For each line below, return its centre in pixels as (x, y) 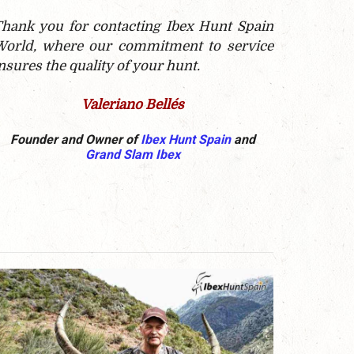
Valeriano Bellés (133, 105)
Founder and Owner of (76, 140)
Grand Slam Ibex (133, 155)
